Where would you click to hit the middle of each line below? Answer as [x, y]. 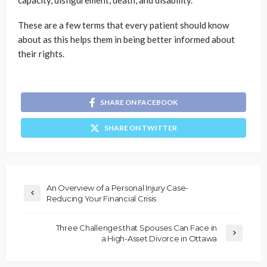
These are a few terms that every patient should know [123, 25]
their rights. [41, 54]
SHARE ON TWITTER [141, 128]
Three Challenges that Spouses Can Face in [136, 227]
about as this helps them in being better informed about [126, 40]
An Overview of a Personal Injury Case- [118, 187]
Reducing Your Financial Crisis [102, 198]
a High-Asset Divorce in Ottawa [159, 238]
